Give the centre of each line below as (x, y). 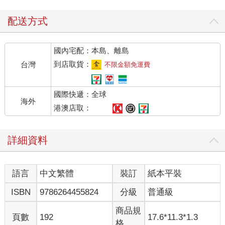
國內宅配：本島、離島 (92, 51)
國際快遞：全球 (80, 94)
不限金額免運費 (128, 65)
